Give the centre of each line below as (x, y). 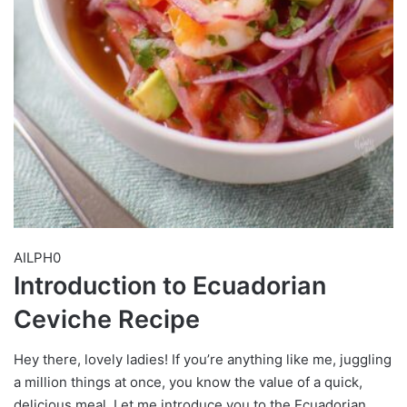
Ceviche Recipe (107, 319)
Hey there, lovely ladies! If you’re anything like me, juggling (203, 360)
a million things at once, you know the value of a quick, (188, 382)
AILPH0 (37, 257)
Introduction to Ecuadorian (170, 285)
